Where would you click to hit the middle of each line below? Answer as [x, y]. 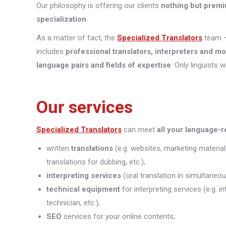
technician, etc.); [73, 203]
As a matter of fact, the [77, 38]
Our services [84, 107]
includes [51, 51]
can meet [139, 129]
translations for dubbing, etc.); [96, 162]
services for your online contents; [118, 216]
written [59, 148]
